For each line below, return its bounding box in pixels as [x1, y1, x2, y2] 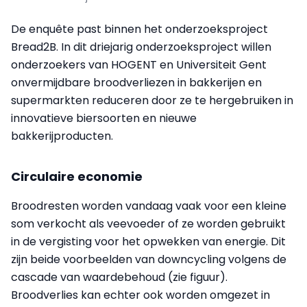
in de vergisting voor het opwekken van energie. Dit [11, 234, 286, 249]
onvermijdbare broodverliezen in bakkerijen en [11, 75, 262, 90]
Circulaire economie [11, 168, 143, 185]
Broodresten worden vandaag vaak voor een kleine [11, 198, 286, 214]
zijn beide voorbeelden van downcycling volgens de [11, 251, 286, 267]
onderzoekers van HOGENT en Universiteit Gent [11, 57, 267, 73]
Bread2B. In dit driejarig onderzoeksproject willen [11, 39, 271, 55]
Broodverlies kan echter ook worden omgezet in [11, 287, 270, 303]
